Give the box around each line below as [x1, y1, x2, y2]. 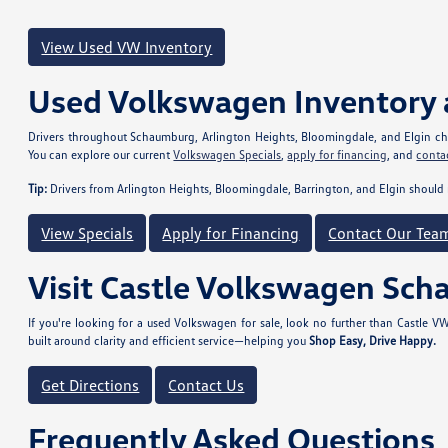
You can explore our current [28, 147, 174, 162]
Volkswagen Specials [173, 147, 282, 162]
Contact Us [168, 375, 245, 395]
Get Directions [41, 375, 140, 395]
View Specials [41, 223, 134, 243]
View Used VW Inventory [41, 37, 213, 57]
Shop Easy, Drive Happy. [309, 333, 437, 348]
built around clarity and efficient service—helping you [28, 333, 310, 348]
